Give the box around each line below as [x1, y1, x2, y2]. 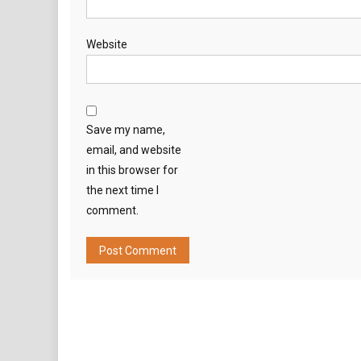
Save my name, [86, 123, 165, 136]
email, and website [86, 143, 181, 156]
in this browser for [86, 164, 178, 176]
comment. [86, 204, 139, 217]
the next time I [86, 184, 159, 197]
